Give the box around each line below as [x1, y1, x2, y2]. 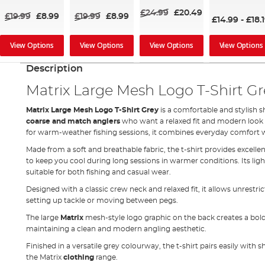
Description [25, 63, 83, 73]
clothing [63, 253, 94, 261]
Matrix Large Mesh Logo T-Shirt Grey [25, 106, 159, 114]
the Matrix [25, 253, 63, 261]
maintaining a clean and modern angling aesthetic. [25, 225, 206, 232]
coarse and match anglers [25, 117, 120, 125]
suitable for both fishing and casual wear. [25, 168, 171, 176]
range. [93, 253, 118, 261]
